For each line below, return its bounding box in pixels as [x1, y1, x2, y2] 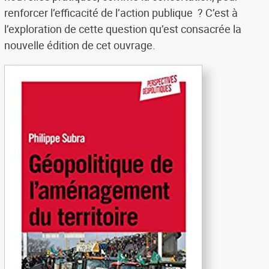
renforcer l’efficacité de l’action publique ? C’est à [4, 5, 238, 20]
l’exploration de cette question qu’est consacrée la [4, 22, 241, 37]
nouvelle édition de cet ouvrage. [4, 38, 156, 53]
